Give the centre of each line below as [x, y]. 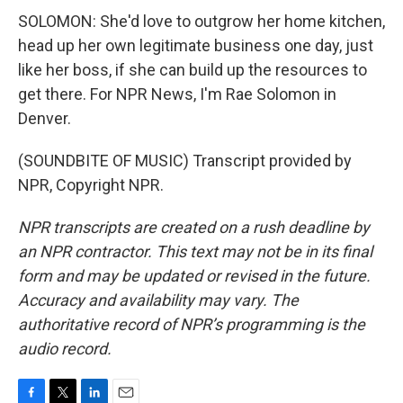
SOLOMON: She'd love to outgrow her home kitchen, [201, 21]
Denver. [45, 118]
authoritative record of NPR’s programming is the [192, 324]
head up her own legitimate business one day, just [196, 45]
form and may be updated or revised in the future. [194, 276]
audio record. [65, 349]
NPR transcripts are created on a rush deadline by [194, 227]
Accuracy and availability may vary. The [158, 300]
